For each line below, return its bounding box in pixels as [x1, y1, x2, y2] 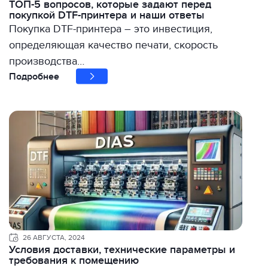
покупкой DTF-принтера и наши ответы [9, 9, 205, 22]
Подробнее [9, 70, 59, 83]
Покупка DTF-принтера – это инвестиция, [9, 23, 212, 36]
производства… [9, 55, 84, 68]
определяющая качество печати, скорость [9, 39, 218, 52]
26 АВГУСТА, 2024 [23, 233, 85, 242]
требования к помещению [9, 254, 139, 267]
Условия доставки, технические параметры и [9, 243, 235, 256]
